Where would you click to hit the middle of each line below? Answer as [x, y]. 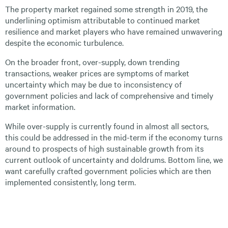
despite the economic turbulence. [64, 42]
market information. [40, 106]
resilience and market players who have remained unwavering [114, 31]
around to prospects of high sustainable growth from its [104, 148]
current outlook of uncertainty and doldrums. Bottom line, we [114, 159]
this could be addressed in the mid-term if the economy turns [114, 137]
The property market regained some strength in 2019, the [106, 9]
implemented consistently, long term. [70, 182]
